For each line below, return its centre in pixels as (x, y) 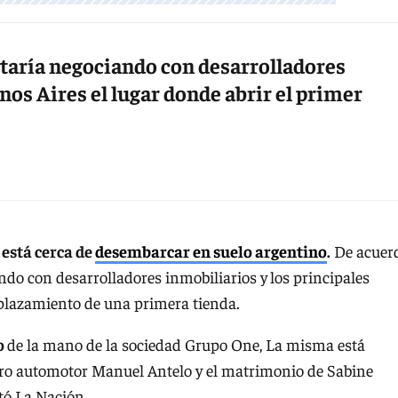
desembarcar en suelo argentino (211, 251)
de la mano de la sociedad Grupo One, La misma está (186, 345)
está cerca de (48, 251)
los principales (320, 276)
